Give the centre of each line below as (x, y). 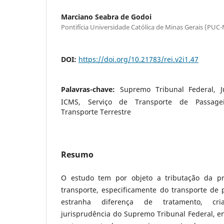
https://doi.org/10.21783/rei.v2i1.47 (138, 59)
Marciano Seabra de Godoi (106, 16)
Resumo (77, 154)
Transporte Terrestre (96, 111)
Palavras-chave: (90, 89)
